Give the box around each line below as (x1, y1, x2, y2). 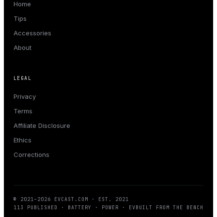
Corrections (14, 151, 49, 159)
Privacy (14, 93, 36, 101)
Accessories (14, 29, 51, 37)
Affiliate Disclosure (14, 122, 70, 130)
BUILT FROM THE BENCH (136, 204, 203, 211)
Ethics (14, 136, 31, 144)
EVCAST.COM (54, 196, 88, 203)
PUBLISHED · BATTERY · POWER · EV (24, 204, 136, 211)
